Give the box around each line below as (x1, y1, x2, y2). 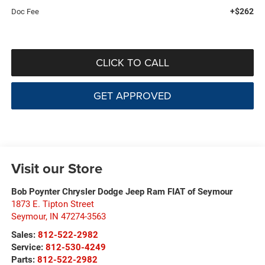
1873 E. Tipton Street (11, 199, 94, 210)
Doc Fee (11, 7, 39, 17)
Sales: (11, 230, 38, 241)
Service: (11, 242, 46, 253)
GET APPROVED (93, 88, 172, 104)
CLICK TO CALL (96, 55, 169, 70)
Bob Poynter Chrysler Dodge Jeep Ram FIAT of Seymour (11, 186, 232, 198)
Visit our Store (11, 158, 102, 179)
